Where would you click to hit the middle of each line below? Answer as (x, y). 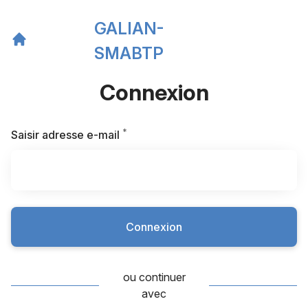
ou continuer (154, 277)
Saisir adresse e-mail (65, 135)
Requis (144, 134)
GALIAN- (129, 29)
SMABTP (129, 53)
